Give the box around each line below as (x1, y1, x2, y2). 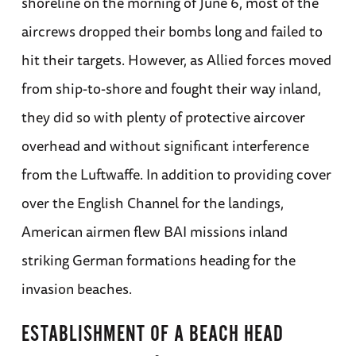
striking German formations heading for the (21, 249, 296, 272)
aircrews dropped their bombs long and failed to (21, 20, 323, 43)
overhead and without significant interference (21, 134, 309, 157)
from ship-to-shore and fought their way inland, (21, 77, 321, 100)
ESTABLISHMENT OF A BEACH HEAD (21, 320, 284, 350)
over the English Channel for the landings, (21, 192, 284, 215)
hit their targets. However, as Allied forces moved (21, 48, 331, 72)
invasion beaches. (21, 277, 132, 300)
